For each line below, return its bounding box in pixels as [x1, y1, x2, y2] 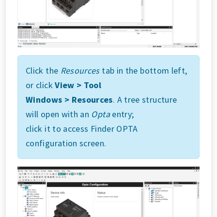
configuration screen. [26, 137, 107, 149]
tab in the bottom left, [99, 64, 187, 76]
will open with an [26, 108, 92, 120]
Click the [26, 64, 61, 76]
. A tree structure [112, 93, 177, 105]
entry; [109, 108, 134, 120]
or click [26, 79, 55, 91]
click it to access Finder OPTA [26, 123, 138, 134]
